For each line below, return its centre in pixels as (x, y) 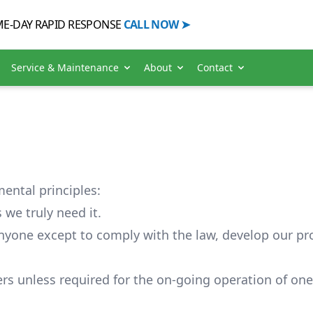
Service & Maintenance (65, 67)
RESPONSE (95, 24)
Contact (215, 67)
